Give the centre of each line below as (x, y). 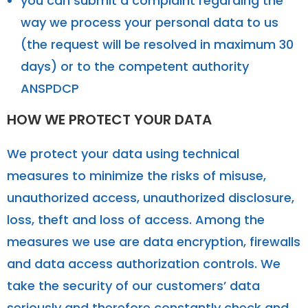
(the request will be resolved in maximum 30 (157, 44)
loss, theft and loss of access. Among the (136, 219)
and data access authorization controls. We (144, 263)
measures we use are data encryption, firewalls (154, 241)
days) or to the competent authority (135, 66)
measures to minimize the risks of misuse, (136, 175)
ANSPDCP (50, 88)
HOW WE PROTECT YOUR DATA (109, 119)
